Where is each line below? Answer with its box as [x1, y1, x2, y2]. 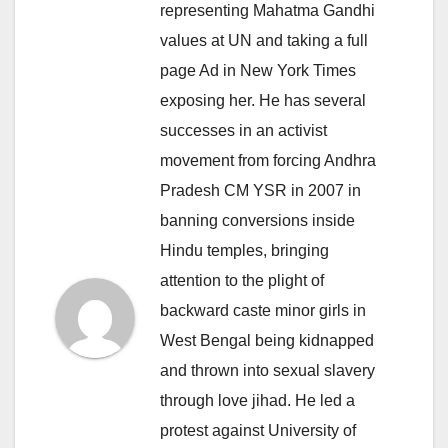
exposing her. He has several [160, 91, 366, 109]
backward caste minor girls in [160, 301, 366, 319]
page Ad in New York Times [160, 61, 356, 79]
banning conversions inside [160, 211, 355, 229]
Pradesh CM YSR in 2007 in [160, 181, 361, 199]
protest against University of [160, 421, 356, 439]
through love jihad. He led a [160, 391, 355, 409]
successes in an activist [160, 121, 327, 139]
